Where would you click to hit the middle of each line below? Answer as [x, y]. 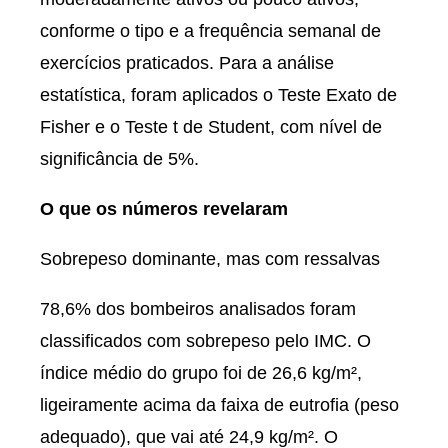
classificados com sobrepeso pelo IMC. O [205, 341]
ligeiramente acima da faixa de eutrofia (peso [219, 405]
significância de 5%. [119, 159]
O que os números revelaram [164, 209]
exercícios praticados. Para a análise [187, 63]
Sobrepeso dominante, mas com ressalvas [212, 259]
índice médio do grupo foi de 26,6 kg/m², [201, 373]
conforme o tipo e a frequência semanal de [210, 31]
